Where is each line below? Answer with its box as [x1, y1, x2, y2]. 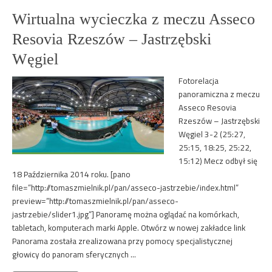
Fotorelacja [178, 75, 219, 87]
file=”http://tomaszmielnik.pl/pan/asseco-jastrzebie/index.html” [12, 182, 239, 194]
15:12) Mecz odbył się [178, 155, 257, 167]
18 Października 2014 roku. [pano [12, 168, 131, 180]
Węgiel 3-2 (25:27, [178, 128, 245, 140]
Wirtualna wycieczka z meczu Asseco [12, 10, 255, 28]
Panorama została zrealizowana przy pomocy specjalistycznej [12, 235, 233, 247]
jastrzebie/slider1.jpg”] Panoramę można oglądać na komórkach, [12, 208, 239, 220]
